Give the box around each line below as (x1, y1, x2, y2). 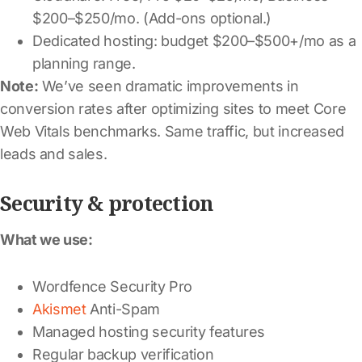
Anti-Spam (86, 300, 160, 318)
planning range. (32, 54, 136, 72)
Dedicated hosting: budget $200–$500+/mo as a (32, 32, 356, 49)
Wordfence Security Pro (32, 277, 193, 295)
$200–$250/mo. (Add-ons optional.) (32, 9, 272, 27)
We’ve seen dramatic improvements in (38, 77, 299, 95)
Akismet (32, 300, 86, 318)
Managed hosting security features (32, 322, 266, 340)
